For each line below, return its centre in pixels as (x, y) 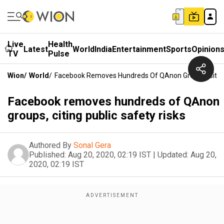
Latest (36, 49)
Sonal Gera (92, 145)
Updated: (173, 155)
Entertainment (139, 49)
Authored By (50, 145)
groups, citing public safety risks (96, 115)
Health (60, 44)
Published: (47, 155)
